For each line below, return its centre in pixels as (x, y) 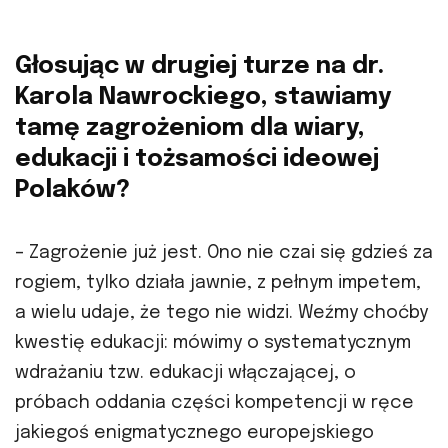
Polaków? (72, 191)
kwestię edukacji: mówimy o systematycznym (213, 343)
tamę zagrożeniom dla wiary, (190, 129)
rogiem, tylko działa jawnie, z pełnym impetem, (218, 283)
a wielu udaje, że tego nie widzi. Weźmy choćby (221, 313)
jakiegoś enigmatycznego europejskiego (194, 433)
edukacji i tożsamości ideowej (197, 160)
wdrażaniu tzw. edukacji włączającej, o (185, 373)
